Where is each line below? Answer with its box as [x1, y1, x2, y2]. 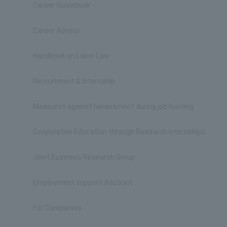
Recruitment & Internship [33, 77, 115, 85]
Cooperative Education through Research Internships [33, 127, 206, 136]
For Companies [33, 203, 82, 212]
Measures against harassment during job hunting [33, 102, 194, 110]
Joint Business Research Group [33, 153, 135, 161]
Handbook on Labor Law [33, 51, 109, 60]
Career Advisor [33, 26, 81, 34]
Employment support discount [33, 178, 132, 186]
